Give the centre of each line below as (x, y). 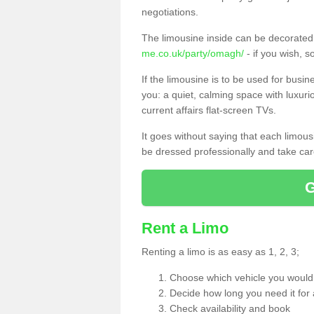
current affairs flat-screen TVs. (209, 110)
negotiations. (170, 12)
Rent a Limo (185, 228)
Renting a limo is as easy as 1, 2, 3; (220, 252)
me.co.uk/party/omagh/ (193, 53)
